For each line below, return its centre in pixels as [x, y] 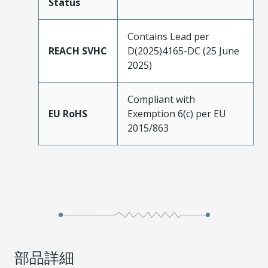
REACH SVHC [78, 51]
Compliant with [161, 99]
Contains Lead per [168, 36]
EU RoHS [68, 113]
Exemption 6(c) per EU [177, 113]
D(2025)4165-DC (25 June [183, 51]
